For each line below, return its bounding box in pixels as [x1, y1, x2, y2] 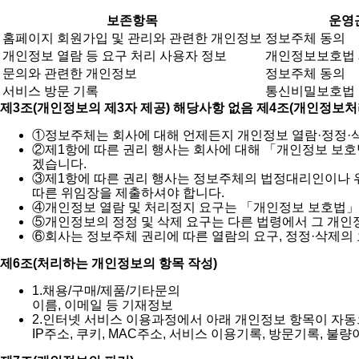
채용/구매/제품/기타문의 [42, 283, 180, 297]
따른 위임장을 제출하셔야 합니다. [32, 185, 224, 200]
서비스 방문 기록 [2, 83, 99, 98]
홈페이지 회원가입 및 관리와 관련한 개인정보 [2, 30, 262, 45]
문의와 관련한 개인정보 [2, 66, 137, 80]
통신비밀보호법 [265, 83, 355, 98]
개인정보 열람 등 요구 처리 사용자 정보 [2, 48, 227, 63]
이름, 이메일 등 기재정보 [32, 297, 173, 312]
